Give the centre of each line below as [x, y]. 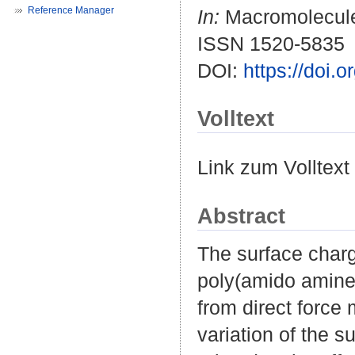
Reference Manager [71, 10]
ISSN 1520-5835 [271, 44]
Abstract [241, 216]
